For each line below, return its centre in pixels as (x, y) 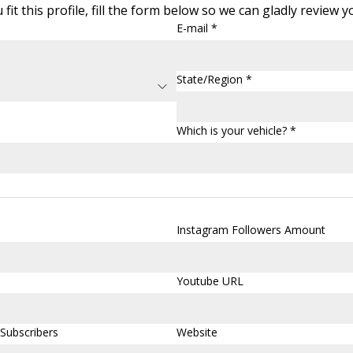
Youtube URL (210, 281)
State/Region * (214, 80)
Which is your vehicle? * (236, 131)
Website (197, 333)
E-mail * (197, 28)
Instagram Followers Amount (251, 230)
